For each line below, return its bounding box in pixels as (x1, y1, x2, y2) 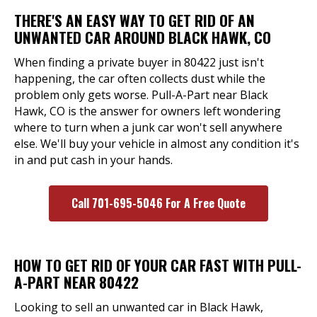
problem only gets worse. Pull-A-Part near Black (14, 87, 268, 103)
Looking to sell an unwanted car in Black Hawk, (14, 299, 263, 315)
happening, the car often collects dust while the (14, 71, 265, 86)
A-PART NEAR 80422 (14, 271, 139, 293)
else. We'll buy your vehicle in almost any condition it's (14, 136, 299, 151)
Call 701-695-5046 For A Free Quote (71, 195, 246, 212)
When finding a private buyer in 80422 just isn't (14, 54, 264, 70)
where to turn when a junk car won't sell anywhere (14, 120, 282, 135)
